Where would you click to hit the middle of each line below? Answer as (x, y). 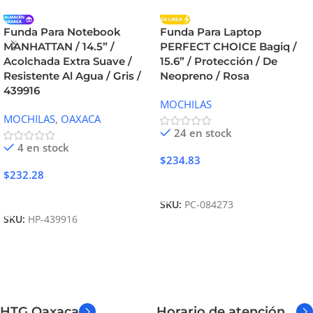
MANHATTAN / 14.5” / (59, 47)
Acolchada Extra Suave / (68, 61)
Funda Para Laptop (211, 32)
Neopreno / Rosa (205, 76)
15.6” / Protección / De (219, 61)
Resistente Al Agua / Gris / (72, 76)
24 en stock (203, 133)
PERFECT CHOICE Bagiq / (228, 47)
